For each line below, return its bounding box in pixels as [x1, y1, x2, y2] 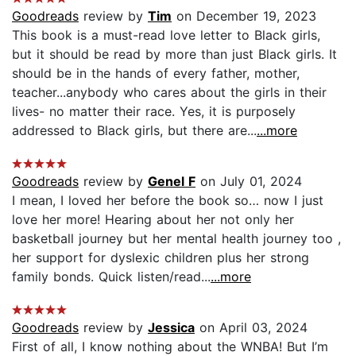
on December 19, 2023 [172, 7, 316, 24]
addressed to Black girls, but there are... [12, 122, 257, 138]
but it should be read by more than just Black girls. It [12, 45, 337, 62]
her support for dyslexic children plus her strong [12, 249, 309, 265]
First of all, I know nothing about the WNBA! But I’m [12, 338, 328, 354]
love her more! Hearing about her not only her [12, 211, 294, 227]
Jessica [148, 319, 195, 335]
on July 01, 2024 [195, 172, 302, 189]
